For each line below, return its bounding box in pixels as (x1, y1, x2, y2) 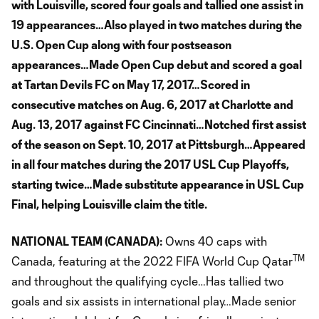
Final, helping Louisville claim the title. (11, 197, 207, 211)
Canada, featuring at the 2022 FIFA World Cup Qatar (11, 253, 293, 268)
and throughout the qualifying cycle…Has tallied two (11, 273, 283, 288)
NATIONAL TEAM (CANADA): (11, 234, 162, 248)
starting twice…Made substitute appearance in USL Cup (11, 177, 304, 191)
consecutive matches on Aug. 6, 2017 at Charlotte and (11, 97, 293, 111)
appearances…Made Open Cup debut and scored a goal (11, 57, 302, 71)
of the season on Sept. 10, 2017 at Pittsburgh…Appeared (11, 137, 305, 151)
